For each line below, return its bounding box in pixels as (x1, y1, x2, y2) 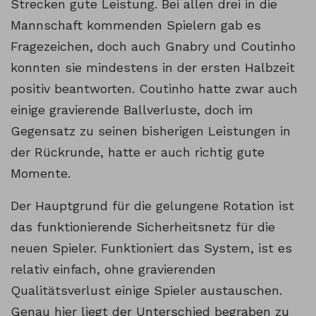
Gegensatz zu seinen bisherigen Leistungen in (11, 123, 291, 139)
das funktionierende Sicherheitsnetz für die (11, 219, 275, 235)
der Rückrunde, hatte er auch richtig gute (11, 145, 265, 160)
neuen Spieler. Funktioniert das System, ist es (11, 241, 292, 256)
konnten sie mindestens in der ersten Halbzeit (11, 60, 295, 75)
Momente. (11, 166, 71, 181)
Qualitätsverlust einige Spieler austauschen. (11, 283, 282, 298)
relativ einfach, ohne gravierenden (11, 262, 216, 277)
